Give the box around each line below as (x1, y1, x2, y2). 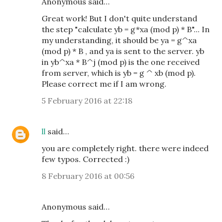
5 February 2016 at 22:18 (42, 96, 132, 106)
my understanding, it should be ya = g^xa (42, 35, 197, 45)
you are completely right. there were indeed (42, 143, 209, 153)
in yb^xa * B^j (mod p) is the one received (42, 57, 200, 67)
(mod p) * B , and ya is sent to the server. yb (42, 46, 204, 56)
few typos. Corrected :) (42, 154, 129, 164)
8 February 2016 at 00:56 (42, 171, 134, 181)
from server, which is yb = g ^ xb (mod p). (42, 68, 196, 78)
